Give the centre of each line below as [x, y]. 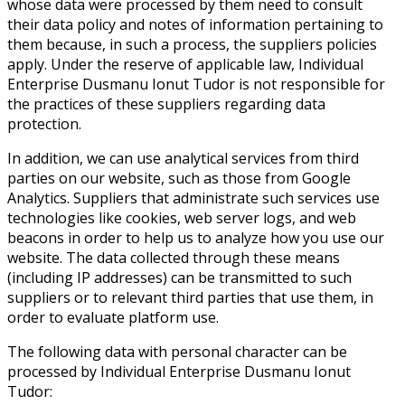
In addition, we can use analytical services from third [183, 158]
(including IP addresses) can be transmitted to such [179, 277]
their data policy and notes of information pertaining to [195, 24]
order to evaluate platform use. [113, 317]
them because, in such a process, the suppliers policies [192, 44]
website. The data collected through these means [174, 257]
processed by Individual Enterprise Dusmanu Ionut [179, 371]
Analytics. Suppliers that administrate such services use [193, 198]
